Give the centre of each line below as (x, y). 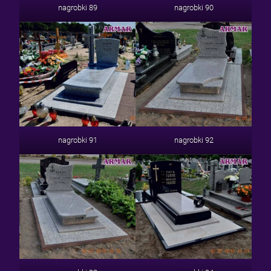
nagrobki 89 (77, 7)
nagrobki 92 (194, 140)
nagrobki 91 (77, 140)
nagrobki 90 (194, 7)
